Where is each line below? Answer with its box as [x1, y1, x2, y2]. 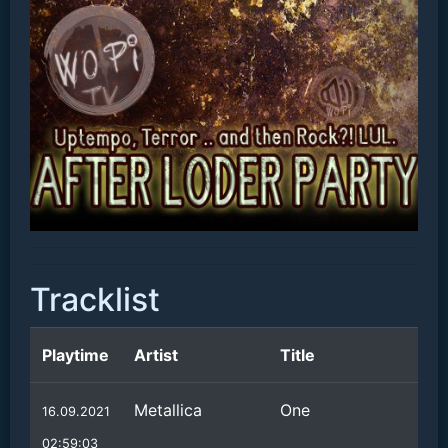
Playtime [42, 345, 109, 365]
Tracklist [30, 280, 160, 319]
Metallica [134, 400, 202, 420]
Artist [134, 345, 178, 365]
